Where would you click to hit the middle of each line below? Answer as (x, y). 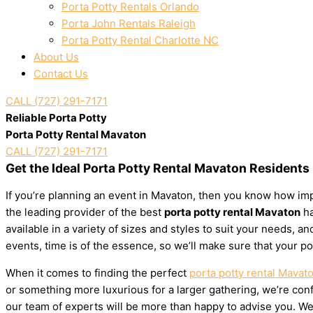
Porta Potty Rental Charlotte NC (140, 40)
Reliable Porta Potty (56, 118)
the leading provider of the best (85, 212)
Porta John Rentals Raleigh (129, 23)
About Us (56, 57)
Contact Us (61, 74)
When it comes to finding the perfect (97, 273)
